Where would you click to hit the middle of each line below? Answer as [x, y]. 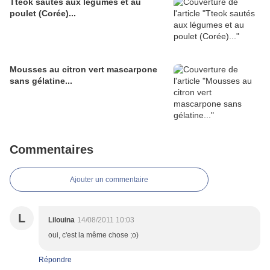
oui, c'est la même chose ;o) [93, 235]
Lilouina [61, 220]
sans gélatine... [41, 81]
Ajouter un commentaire [109, 180]
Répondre [55, 260]
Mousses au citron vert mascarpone [83, 70]
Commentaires [52, 150]
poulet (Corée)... [43, 14]
